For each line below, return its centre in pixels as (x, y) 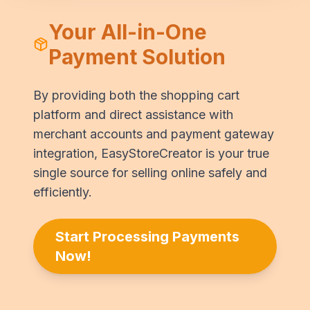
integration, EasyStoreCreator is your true (151, 153)
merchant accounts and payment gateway (154, 134)
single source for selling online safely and (150, 172)
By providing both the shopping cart (136, 95)
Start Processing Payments (147, 236)
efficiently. (63, 192)
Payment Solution (137, 56)
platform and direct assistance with (133, 114)
